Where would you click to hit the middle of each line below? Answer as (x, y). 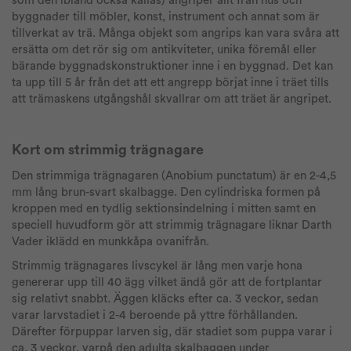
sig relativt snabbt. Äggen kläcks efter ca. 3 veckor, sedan (165, 299)
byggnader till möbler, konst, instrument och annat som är (166, 17)
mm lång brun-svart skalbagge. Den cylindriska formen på (166, 192)
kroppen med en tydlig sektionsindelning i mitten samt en (164, 209)
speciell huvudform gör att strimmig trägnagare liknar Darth (172, 225)
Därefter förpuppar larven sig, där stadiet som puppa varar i (172, 332)
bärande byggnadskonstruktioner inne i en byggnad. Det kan (172, 66)
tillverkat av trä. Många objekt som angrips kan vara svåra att (175, 33)
